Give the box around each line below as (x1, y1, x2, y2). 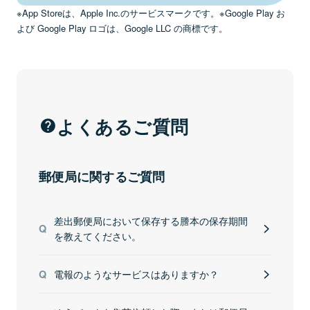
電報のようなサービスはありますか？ (53, 266, 219, 281)
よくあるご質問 (57, 113, 189, 139)
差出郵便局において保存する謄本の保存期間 (53, 213, 248, 228)
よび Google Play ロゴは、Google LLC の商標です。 (17, 21, 228, 35)
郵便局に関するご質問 (39, 167, 165, 185)
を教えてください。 (53, 228, 141, 243)
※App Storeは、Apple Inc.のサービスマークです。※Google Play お (17, 6, 285, 19)
